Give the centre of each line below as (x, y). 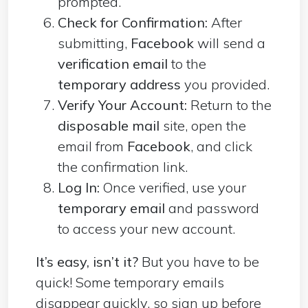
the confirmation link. (123, 166)
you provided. (227, 84)
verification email (113, 63)
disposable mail (109, 125)
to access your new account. (146, 228)
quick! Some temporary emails (130, 282)
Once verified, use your (173, 187)
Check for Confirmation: (133, 22)
